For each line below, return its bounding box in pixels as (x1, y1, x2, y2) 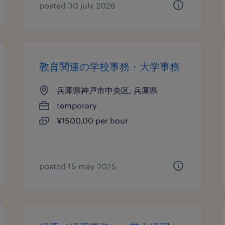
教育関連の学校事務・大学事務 (39, 60, 180, 72)
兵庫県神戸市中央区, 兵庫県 (57, 85, 158, 95)
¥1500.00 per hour (57, 116, 129, 125)
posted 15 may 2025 (39, 161, 117, 171)
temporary (57, 100, 97, 110)
